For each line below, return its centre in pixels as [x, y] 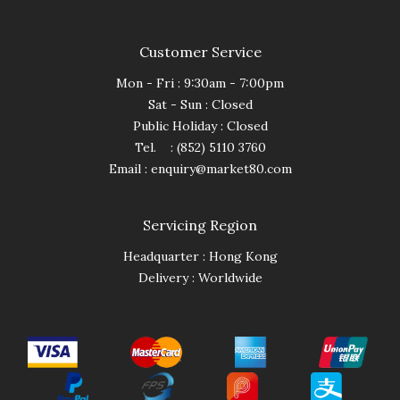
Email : [129, 169]
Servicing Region [200, 225]
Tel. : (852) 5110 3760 [200, 148]
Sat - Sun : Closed [200, 105]
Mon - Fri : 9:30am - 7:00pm [200, 83]
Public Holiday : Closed [200, 126]
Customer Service [200, 52]
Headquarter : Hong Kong [200, 257]
